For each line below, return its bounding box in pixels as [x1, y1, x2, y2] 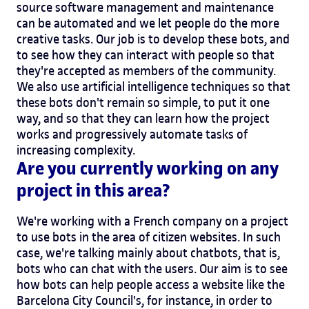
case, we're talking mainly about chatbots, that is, [17, 244, 280, 261]
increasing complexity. [17, 141, 135, 158]
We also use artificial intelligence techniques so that [17, 78, 290, 94]
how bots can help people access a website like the [17, 276, 285, 292]
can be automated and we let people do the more [17, 14, 279, 31]
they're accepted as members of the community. [17, 62, 276, 79]
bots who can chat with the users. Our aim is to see [17, 260, 288, 277]
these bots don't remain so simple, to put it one [17, 94, 270, 110]
